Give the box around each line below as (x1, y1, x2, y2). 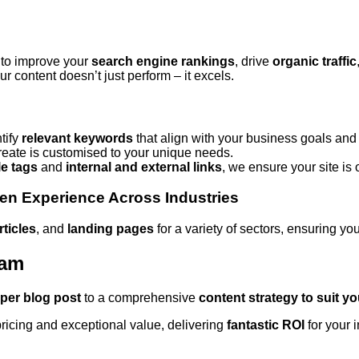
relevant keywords (22, 131, 133, 145)
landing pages (67, 222, 154, 236)
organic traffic (272, 54, 357, 69)
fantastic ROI (227, 317, 305, 332)
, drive (235, 54, 272, 69)
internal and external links (66, 159, 222, 174)
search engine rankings (91, 54, 235, 69)
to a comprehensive (81, 290, 199, 305)
